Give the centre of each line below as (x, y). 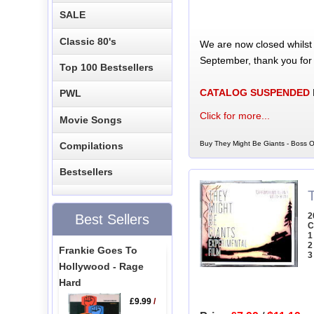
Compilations (92, 146)
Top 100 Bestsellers (107, 67)
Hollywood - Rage (101, 266)
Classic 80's (88, 41)
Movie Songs (91, 120)
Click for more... (234, 115)
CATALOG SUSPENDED (254, 92)
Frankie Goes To (98, 250)
